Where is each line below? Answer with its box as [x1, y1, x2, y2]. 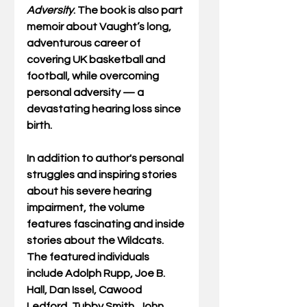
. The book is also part [73, 5, 185, 16]
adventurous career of [27, 38, 143, 49]
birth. [27, 120, 54, 132]
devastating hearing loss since [27, 103, 183, 115]
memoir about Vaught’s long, [27, 21, 173, 33]
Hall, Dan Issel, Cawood [27, 284, 144, 296]
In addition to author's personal [27, 153, 186, 164]
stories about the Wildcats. [27, 235, 166, 247]
